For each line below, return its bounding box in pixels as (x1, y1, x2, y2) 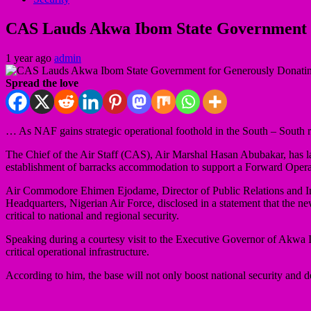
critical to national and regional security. (6, 209, 179, 221)
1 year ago (6, 51, 54, 64)
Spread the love (6, 76, 78, 89)
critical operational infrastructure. (6, 245, 149, 258)
